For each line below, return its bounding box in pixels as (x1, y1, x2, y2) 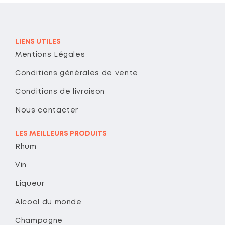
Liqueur (15, 181, 45, 187)
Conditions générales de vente (15, 70, 138, 77)
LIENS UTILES (15, 39, 61, 45)
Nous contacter (15, 107, 79, 114)
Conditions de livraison (15, 89, 105, 95)
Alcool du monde (15, 199, 82, 206)
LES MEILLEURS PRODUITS (15, 131, 107, 137)
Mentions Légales (15, 52, 85, 58)
